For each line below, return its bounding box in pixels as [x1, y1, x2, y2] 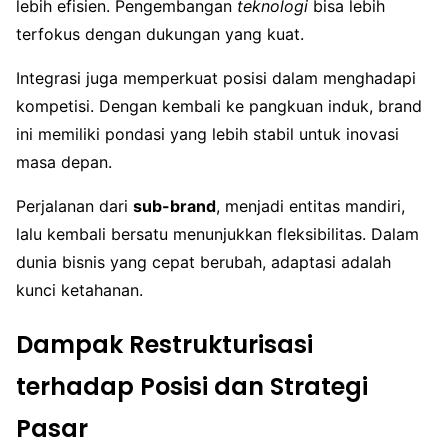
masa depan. [16, 152, 112, 173]
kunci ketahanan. [16, 280, 143, 301]
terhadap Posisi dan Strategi [16, 370, 368, 403]
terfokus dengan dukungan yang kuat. [16, 24, 304, 45]
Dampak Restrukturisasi [16, 328, 313, 361]
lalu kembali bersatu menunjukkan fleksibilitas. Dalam [16, 224, 419, 245]
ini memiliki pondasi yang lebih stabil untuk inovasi [16, 124, 399, 145]
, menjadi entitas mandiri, [216, 196, 405, 217]
